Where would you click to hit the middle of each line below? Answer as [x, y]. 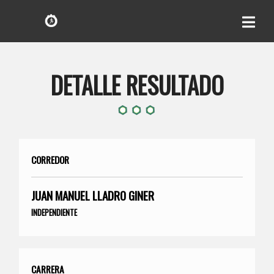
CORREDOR [50, 159]
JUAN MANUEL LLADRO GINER [93, 195]
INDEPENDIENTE [54, 212]
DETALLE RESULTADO [137, 84]
